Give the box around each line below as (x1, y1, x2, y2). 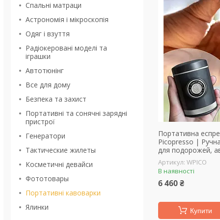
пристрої (26, 117, 55, 126)
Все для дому (26, 80, 70, 89)
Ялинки (26, 202, 49, 212)
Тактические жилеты (26, 145, 96, 155)
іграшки (26, 52, 51, 61)
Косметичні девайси (26, 160, 93, 169)
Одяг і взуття (26, 29, 70, 38)
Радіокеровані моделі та (26, 43, 107, 53)
